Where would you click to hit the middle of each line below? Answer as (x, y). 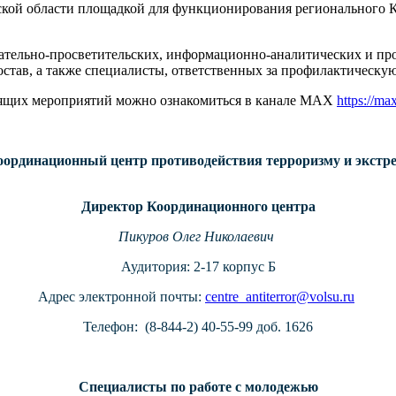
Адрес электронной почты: (122, 297)
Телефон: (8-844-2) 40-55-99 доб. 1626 (198, 327)
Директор (114, 207)
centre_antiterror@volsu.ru (280, 297)
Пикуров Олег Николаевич (196, 237)
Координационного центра (231, 207)
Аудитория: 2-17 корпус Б (198, 267)
